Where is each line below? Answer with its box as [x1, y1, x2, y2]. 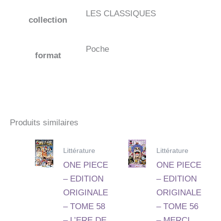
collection [29, 15, 67, 25]
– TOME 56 [156, 202, 198, 212]
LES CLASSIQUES [86, 9, 156, 19]
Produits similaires [10, 117, 78, 127]
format [35, 51, 61, 61]
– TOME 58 [63, 202, 106, 212]
